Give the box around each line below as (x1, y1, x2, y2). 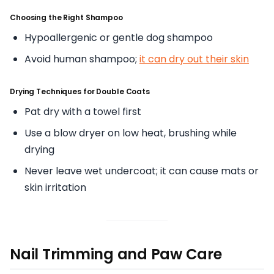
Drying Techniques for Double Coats (10, 86, 150, 97)
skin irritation (24, 180, 86, 194)
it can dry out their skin (139, 51, 249, 66)
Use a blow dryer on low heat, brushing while (24, 125, 237, 140)
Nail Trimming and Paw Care (10, 243, 222, 264)
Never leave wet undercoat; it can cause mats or (24, 163, 259, 178)
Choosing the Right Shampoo (10, 12, 123, 23)
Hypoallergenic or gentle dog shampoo (24, 30, 213, 45)
